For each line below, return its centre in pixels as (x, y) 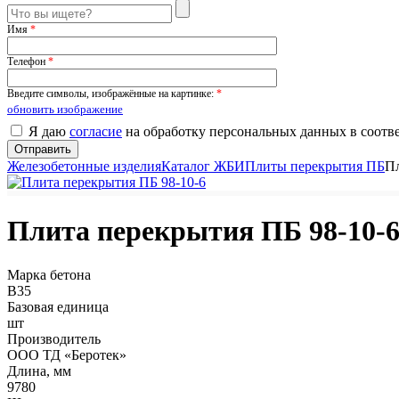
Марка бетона (49, 274)
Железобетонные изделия (84, 166)
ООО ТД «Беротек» (67, 354)
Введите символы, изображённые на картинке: (112, 94)
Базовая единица (58, 306)
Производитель (54, 338)
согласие (96, 131)
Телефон (28, 61)
